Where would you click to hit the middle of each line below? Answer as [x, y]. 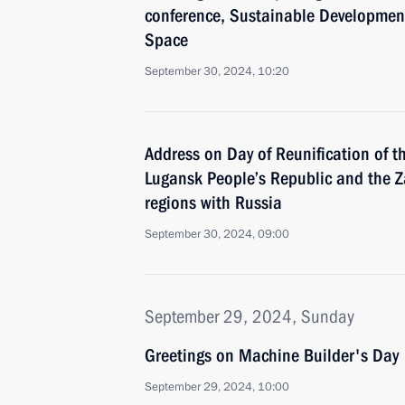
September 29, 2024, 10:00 [217, 387]
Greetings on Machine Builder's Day [272, 355]
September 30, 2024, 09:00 [217, 234]
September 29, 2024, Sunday [250, 316]
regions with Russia [213, 202]
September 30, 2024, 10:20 [217, 71]
